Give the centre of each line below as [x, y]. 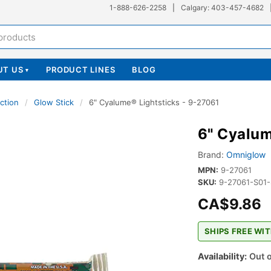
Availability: [222, 256]
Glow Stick [54, 102]
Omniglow [246, 155]
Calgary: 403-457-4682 [222, 8]
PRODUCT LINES [81, 70]
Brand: [211, 155]
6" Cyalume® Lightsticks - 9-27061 [154, 102]
